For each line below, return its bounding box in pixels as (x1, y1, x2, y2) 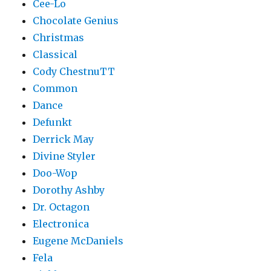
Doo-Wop (33, 167, 78, 180)
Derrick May (33, 133, 94, 146)
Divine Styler (33, 150, 96, 163)
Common (33, 82, 78, 95)
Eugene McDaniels (33, 235, 124, 247)
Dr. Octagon (33, 201, 90, 214)
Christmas (33, 31, 85, 44)
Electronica (33, 218, 90, 230)
